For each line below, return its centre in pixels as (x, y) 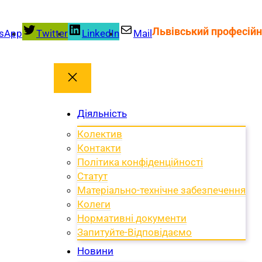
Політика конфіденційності (140, 162)
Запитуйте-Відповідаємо (135, 232)
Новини (95, 251)
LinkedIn (101, 33)
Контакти (99, 148)
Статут (92, 176)
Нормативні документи (132, 218)
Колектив (100, 134)
